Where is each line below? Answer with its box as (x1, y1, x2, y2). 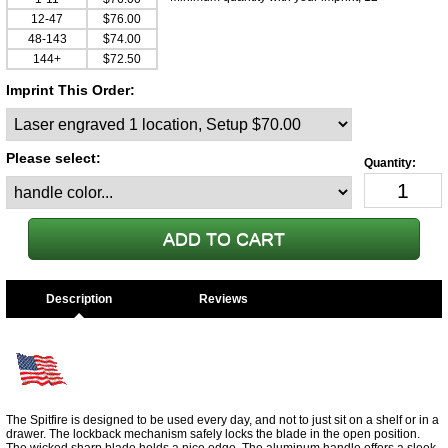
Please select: (6, 150, 101, 166)
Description (45, 292, 112, 306)
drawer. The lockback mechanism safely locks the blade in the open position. (6, 427, 420, 441)
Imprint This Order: (6, 82, 135, 98)
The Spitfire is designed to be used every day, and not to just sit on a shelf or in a (6, 413, 439, 427)
